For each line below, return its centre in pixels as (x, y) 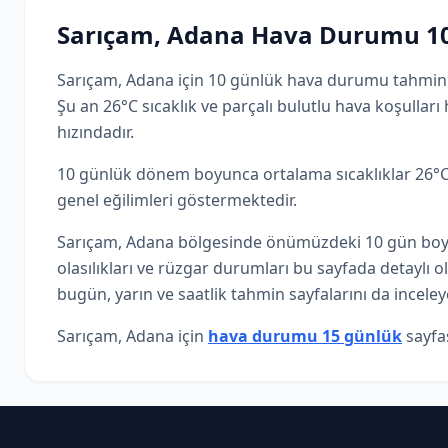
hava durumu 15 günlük (305, 336)
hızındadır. (95, 132)
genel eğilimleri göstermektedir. (177, 200)
